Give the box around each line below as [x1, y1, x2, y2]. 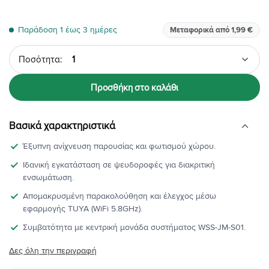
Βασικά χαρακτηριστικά [9, 119, 115, 133]
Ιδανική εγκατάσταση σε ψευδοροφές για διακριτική [23, 160, 216, 171]
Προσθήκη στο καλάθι [90, 82, 179, 93]
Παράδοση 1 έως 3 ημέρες [18, 25, 117, 35]
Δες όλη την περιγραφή [9, 246, 97, 256]
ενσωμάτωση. [23, 172, 74, 183]
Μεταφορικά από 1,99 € [170, 25, 253, 35]
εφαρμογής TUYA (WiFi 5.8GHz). [23, 204, 143, 214]
